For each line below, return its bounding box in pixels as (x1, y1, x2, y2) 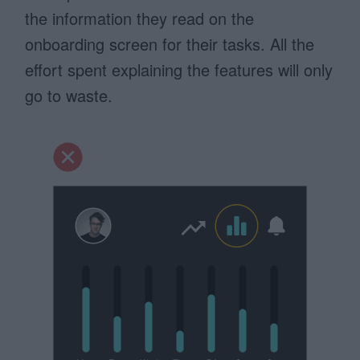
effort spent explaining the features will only (25, 58, 333, 81)
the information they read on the (25, 6, 255, 30)
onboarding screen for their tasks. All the (25, 32, 315, 55)
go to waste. (25, 84, 113, 107)
